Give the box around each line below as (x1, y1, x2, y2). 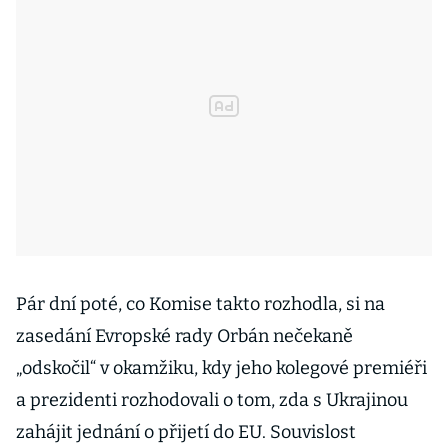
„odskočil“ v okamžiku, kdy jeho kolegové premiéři (16, 357, 427, 379)
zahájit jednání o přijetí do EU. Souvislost (16, 421, 356, 443)
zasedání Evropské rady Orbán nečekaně (16, 325, 353, 347)
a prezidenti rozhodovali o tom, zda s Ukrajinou (16, 389, 408, 411)
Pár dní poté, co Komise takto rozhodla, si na (16, 293, 385, 315)
